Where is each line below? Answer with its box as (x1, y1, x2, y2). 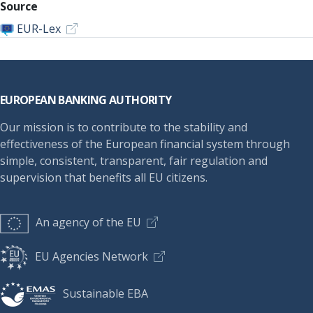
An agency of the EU (36, 214, 141, 231)
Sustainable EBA (63, 285, 148, 301)
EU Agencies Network (35, 248, 148, 264)
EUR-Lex (17, 21, 61, 36)
